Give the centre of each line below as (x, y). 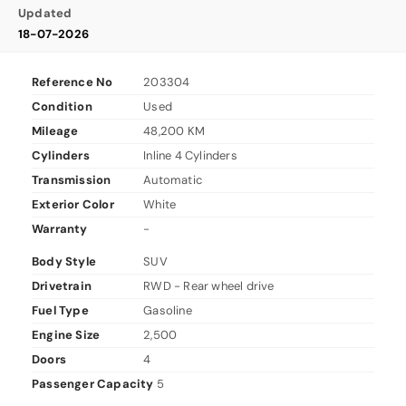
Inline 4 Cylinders (190, 155)
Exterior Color (73, 204)
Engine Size (66, 334)
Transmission (72, 179)
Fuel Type (60, 310)
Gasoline (168, 310)
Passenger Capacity (93, 383)
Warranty (60, 228)
